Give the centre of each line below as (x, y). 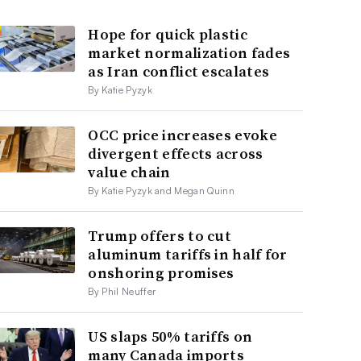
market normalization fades (189, 52)
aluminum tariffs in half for (188, 254)
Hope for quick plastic (168, 34)
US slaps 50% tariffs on (170, 336)
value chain (129, 172)
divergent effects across (176, 153)
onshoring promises (161, 272)
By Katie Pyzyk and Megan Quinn (161, 190)
